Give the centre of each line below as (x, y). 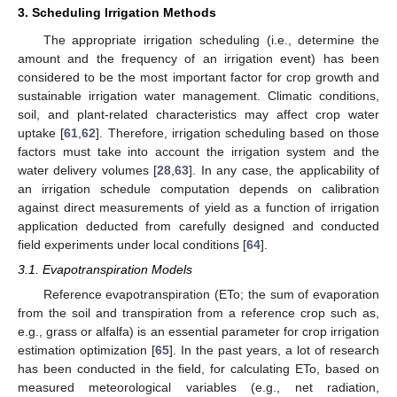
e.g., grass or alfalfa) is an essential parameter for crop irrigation (198, 331)
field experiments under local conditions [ (132, 244)
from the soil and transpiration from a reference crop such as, (198, 312)
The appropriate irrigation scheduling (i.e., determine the (211, 39)
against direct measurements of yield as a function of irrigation (198, 207)
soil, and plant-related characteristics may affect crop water (198, 114)
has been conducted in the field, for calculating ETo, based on (198, 368)
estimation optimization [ (86, 350)
